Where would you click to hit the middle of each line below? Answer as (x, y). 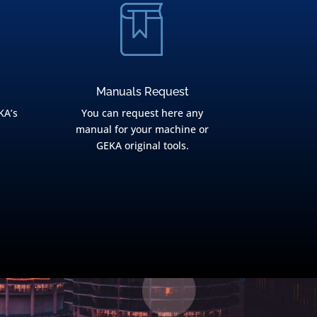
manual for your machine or (143, 129)
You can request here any (143, 113)
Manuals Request (142, 91)
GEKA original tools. (142, 145)
